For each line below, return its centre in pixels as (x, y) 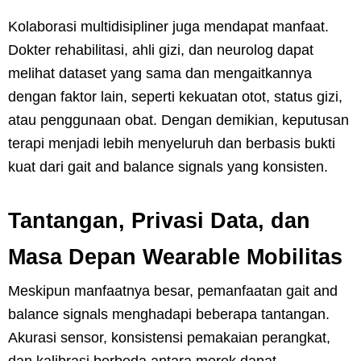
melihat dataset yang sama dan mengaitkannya (160, 73)
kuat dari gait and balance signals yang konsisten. (168, 166)
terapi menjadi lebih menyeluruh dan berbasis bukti (172, 143)
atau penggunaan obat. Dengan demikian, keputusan (178, 120)
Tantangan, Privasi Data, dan (159, 220)
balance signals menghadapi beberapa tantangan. (169, 314)
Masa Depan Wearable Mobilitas (175, 257)
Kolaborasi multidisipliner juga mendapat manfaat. (168, 26)
